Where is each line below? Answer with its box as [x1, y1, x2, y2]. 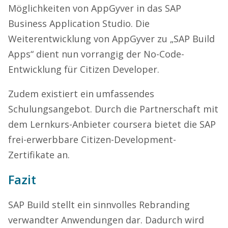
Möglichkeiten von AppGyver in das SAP [8, 2, 181, 14]
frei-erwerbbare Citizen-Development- [8, 133, 176, 146]
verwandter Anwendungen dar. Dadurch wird [8, 213, 204, 226]
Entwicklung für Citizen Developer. [8, 63, 159, 75]
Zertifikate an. [8, 148, 70, 161]
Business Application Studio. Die [8, 17, 150, 30]
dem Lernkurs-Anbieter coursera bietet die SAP [8, 118, 216, 130]
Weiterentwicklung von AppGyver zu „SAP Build [8, 32, 215, 45]
